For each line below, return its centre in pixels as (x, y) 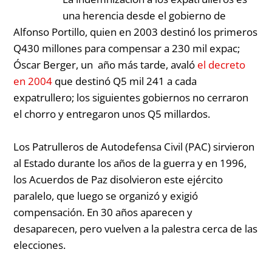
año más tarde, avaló (145, 64)
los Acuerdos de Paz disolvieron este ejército (118, 179)
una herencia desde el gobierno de (144, 15)
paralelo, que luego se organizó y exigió (106, 195)
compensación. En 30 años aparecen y (103, 212)
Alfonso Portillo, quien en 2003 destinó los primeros (136, 32)
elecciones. (40, 245)
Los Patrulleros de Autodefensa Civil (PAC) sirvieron (134, 146)
